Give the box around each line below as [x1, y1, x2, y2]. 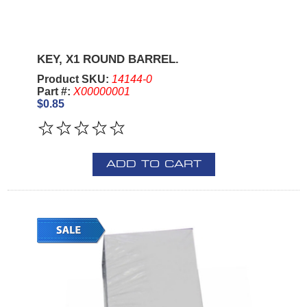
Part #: [36, 85, 73, 97]
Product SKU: [36, 73, 112, 85]
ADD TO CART [106, 159, 201, 169]
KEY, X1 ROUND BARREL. [36, 52, 179, 66]
